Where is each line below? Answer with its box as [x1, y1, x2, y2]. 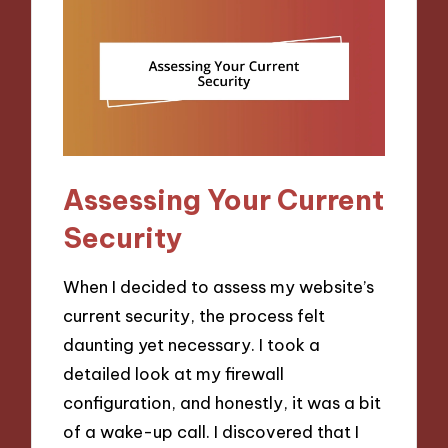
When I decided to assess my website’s [63, 276, 375, 298]
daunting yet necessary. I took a [63, 334, 321, 356]
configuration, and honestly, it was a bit [63, 392, 382, 414]
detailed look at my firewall [63, 363, 285, 385]
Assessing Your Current [63, 181, 385, 217]
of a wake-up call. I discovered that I [63, 421, 360, 443]
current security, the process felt [63, 305, 326, 327]
